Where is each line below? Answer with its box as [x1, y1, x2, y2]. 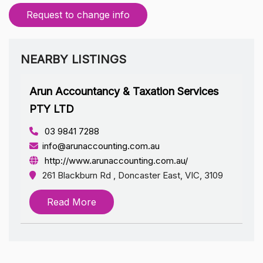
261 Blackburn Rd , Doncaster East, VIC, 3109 [42, 169, 223, 181]
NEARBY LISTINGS [21, 52, 126, 66]
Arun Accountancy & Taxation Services [29, 85, 218, 97]
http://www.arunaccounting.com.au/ [42, 154, 188, 166]
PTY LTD [29, 102, 74, 115]
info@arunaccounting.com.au [42, 140, 160, 151]
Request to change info [26, 8, 130, 21]
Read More [47, 195, 96, 208]
